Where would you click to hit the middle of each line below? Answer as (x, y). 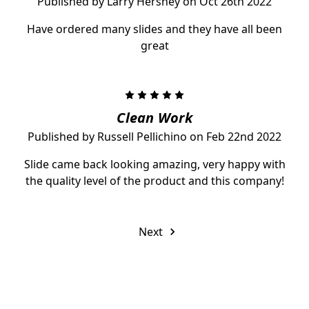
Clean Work (154, 117)
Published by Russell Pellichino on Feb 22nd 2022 (154, 136)
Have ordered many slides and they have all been (154, 29)
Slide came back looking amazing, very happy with (154, 164)
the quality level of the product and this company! (154, 180)
